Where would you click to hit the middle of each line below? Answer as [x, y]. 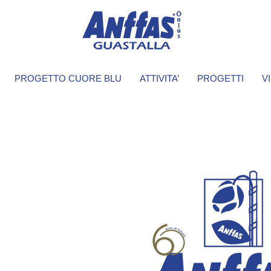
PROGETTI [220, 78]
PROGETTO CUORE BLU [68, 78]
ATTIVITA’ [159, 78]
